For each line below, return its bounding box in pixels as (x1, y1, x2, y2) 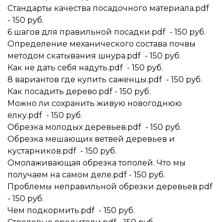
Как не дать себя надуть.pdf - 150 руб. (7, 63, 163, 72)
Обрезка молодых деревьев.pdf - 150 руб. (7, 122, 181, 132)
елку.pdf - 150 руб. (7, 111, 82, 120)
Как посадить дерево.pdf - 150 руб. (7, 87, 151, 96)
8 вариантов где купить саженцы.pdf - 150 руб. (7, 75, 202, 84)
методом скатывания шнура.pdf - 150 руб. (7, 51, 181, 60)
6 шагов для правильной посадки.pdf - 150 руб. (7, 27, 206, 37)
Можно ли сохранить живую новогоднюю (7, 99, 182, 108)
